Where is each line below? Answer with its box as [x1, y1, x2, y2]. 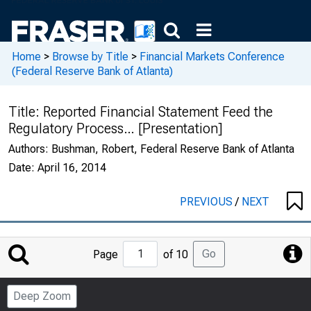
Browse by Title [52, 49, 128, 63]
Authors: [8, 142, 51, 155]
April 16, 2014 [37, 161, 106, 174]
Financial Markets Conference [140, 49, 285, 63]
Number [155, 292, 194, 305]
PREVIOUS [180, 195, 235, 208]
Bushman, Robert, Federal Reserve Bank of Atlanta [51, 142, 294, 155]
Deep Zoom [13, 289, 71, 303]
